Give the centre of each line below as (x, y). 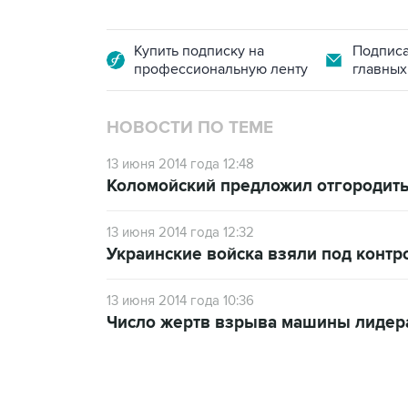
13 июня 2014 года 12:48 (180, 163)
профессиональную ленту (221, 69)
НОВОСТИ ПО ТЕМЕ (190, 127)
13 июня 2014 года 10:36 (180, 300)
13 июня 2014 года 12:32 (180, 232)
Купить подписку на (199, 51)
